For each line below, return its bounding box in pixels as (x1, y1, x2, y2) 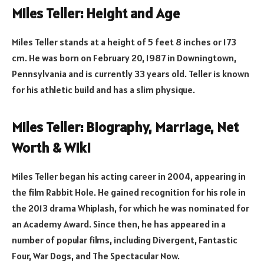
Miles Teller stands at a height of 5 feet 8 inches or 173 (12, 35, 236, 48)
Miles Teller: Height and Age (12, 4, 180, 22)
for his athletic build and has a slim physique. (12, 83, 195, 95)
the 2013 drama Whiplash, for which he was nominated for (12, 202, 249, 214)
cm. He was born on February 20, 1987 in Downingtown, (12, 51, 236, 64)
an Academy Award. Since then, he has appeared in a (12, 218, 226, 230)
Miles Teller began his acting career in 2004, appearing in (12, 170, 246, 183)
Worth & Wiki (12, 138, 91, 157)
